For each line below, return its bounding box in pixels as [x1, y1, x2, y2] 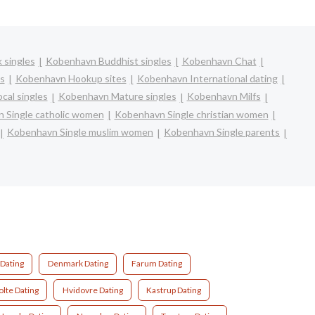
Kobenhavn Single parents [164, 126, 280, 139]
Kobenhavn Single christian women [114, 108, 269, 120]
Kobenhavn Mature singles [58, 90, 176, 103]
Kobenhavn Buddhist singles [45, 54, 172, 67]
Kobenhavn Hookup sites [15, 72, 127, 84]
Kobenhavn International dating [136, 72, 278, 84]
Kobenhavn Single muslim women [7, 126, 153, 139]
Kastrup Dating [146, 284, 201, 295]
